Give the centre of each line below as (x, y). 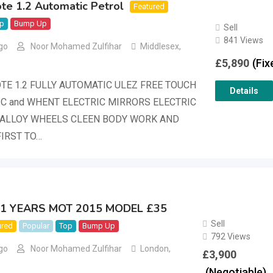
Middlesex (160, 47)
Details (244, 91)
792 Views (230, 236)
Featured (149, 6)
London (154, 249)
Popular (36, 226)
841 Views (243, 41)
